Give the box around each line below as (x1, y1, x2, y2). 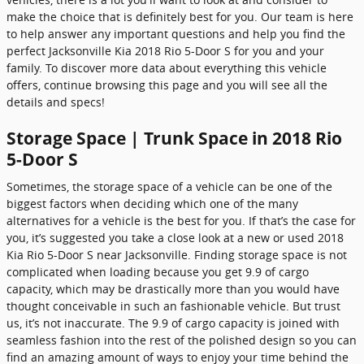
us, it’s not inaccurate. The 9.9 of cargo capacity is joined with (6, 315, 340, 331)
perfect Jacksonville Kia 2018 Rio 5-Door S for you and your (6, 42, 324, 58)
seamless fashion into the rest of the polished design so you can (6, 332, 357, 348)
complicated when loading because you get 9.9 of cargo (6, 264, 309, 279)
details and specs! (6, 93, 105, 110)
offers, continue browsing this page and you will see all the (6, 76, 327, 93)
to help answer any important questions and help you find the (6, 25, 345, 41)
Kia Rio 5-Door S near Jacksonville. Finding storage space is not (6, 247, 347, 262)
